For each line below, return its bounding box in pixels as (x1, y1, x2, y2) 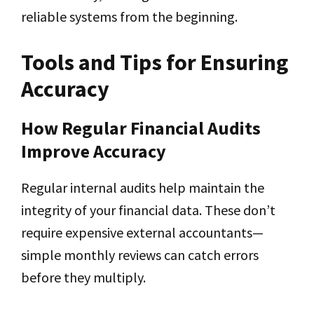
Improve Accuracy (21, 139, 166, 163)
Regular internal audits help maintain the (21, 179, 264, 196)
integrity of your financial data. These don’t (21, 201, 275, 219)
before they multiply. (21, 268, 146, 286)
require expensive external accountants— (21, 224, 264, 241)
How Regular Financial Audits (21, 116, 261, 139)
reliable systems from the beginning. (21, 8, 238, 25)
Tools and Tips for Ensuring (21, 48, 288, 76)
